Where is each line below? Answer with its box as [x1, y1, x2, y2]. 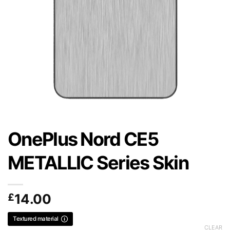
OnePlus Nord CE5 [8, 127, 158, 150]
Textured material [13, 215, 59, 222]
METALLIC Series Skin [8, 151, 188, 174]
